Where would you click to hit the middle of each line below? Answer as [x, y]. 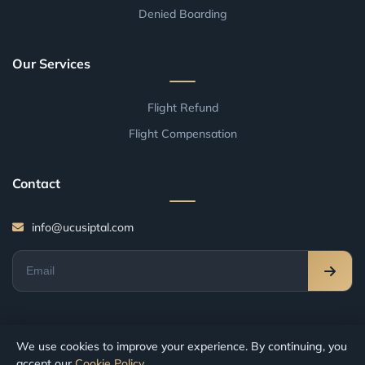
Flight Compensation [182, 134]
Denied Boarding [182, 14]
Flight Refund [182, 108]
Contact [36, 184]
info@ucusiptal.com [83, 228]
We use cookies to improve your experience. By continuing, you [182, 346]
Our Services [51, 64]
